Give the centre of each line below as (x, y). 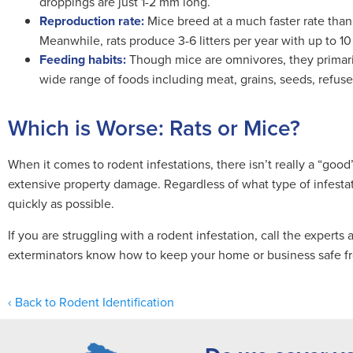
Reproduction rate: (92, 21)
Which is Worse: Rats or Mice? (154, 128)
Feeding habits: (83, 59)
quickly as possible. (63, 203)
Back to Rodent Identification (95, 302)
